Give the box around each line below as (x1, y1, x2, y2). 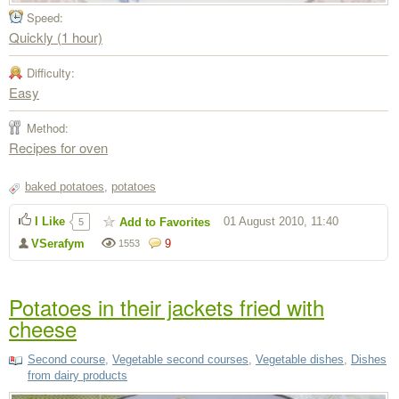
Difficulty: (27, 63, 75, 81)
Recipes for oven (9, 137, 108, 157)
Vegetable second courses (112, 352, 248, 366)
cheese (9, 312, 77, 344)
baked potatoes (25, 179, 104, 193)
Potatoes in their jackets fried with (9, 290, 324, 322)
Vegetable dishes (256, 352, 344, 366)
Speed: (27, 8, 63, 26)
